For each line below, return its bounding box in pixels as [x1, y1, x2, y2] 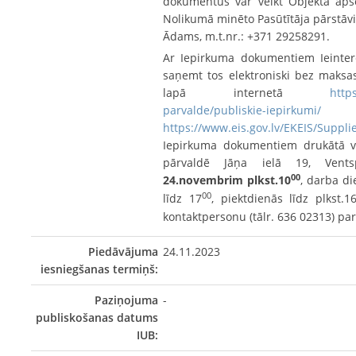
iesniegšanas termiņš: [40, 261, 158, 277]
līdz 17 [163, 190, 202, 206]
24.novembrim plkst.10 [163, 172, 292, 188]
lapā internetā [163, 84, 330, 100]
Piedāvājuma [87, 243, 158, 259]
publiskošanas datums [35, 309, 158, 325]
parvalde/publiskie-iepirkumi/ [163, 102, 322, 118]
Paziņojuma [94, 292, 158, 308]
